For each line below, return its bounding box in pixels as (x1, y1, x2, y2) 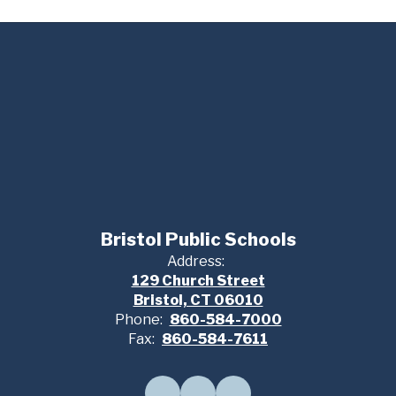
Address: (167, 253, 225, 270)
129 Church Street (131, 272, 265, 289)
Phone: (114, 311, 163, 328)
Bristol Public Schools (100, 229, 296, 250)
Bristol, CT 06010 (133, 292, 263, 308)
